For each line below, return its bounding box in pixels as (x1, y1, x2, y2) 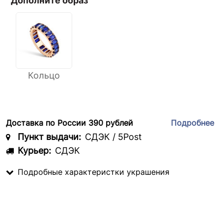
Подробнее (171, 117, 214, 128)
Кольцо (27, 70, 60, 81)
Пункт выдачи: (18, 131, 81, 142)
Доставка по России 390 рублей (6, 117, 133, 128)
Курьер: (18, 145, 51, 156)
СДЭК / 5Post (85, 131, 142, 142)
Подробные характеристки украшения (18, 166, 169, 177)
